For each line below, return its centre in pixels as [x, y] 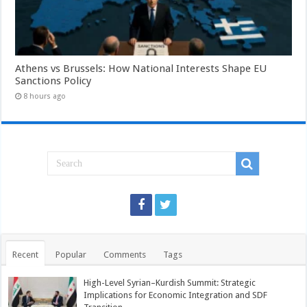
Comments [125, 255]
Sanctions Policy [53, 81]
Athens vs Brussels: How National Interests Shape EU [141, 69]
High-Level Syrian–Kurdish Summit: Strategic [170, 283]
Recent [26, 255]
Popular [71, 255]
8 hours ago [45, 97]
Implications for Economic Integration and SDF [176, 295]
